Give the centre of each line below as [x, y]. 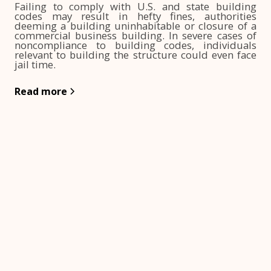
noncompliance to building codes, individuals [135, 45]
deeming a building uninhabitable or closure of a [135, 26]
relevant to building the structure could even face [135, 55]
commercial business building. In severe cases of [135, 35]
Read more [41, 91]
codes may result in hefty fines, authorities [135, 16]
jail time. [35, 64]
